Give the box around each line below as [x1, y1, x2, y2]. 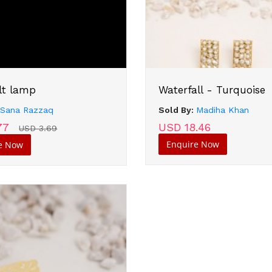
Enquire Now [166, 138, 219, 150]
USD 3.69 [19, 123, 58, 133]
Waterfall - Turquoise [158, 83, 265, 96]
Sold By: [158, 104, 196, 115]
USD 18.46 [158, 120, 211, 134]
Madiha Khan [195, 104, 249, 115]
